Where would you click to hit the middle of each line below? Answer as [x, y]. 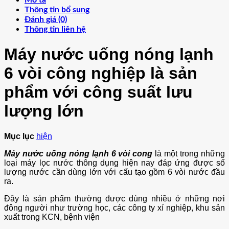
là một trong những [190, 153]
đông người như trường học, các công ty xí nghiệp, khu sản [114, 208]
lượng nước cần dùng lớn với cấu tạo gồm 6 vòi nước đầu [114, 172]
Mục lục [19, 136]
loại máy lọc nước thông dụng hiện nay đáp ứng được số [114, 163]
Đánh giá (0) [46, 19]
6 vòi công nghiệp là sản [101, 73]
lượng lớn [44, 111]
